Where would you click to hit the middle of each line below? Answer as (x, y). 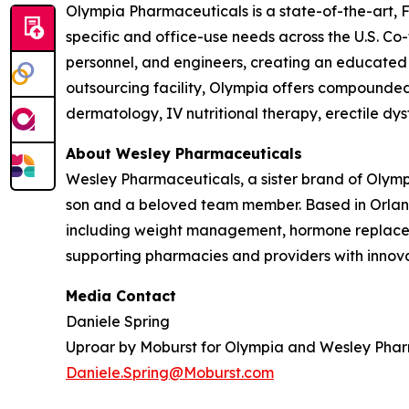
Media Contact (121, 296)
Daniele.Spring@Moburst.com (170, 372)
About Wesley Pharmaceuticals (184, 153)
